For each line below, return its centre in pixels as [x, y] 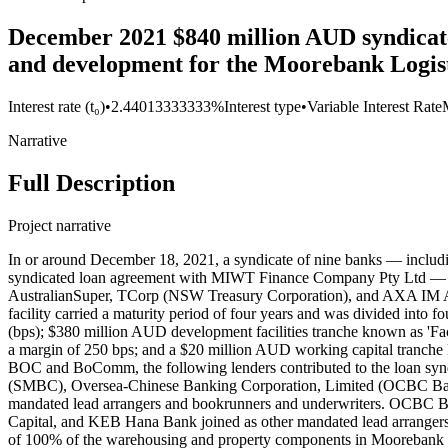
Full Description [91, 183]
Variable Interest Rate [374, 107]
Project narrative [59, 225]
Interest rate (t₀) [56, 107]
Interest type [262, 107]
